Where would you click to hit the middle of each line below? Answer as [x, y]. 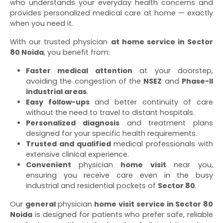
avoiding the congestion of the [85, 81]
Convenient [52, 165]
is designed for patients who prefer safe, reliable [123, 215]
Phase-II [198, 81]
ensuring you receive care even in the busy [119, 175]
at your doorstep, [173, 71]
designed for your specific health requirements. [111, 134]
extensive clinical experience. [77, 155]
